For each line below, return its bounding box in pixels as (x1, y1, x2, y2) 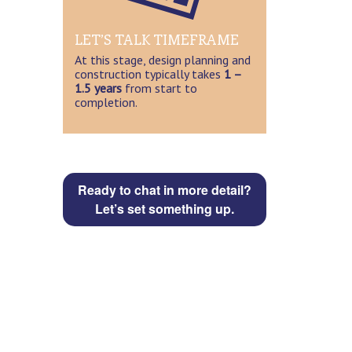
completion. (74, 94, 137, 111)
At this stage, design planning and (74, 52, 251, 68)
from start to (121, 80, 197, 97)
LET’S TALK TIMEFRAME (74, 30, 239, 49)
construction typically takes (74, 66, 224, 82)
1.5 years (74, 80, 122, 97)
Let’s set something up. (94, 200, 234, 218)
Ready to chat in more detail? (77, 181, 251, 200)
